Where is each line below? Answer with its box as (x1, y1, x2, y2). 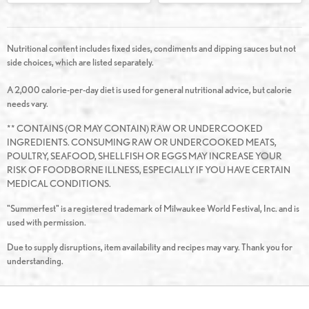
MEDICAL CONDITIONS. (7, 178, 111, 190)
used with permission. (7, 217, 86, 228)
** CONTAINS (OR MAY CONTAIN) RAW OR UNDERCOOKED (7, 123, 263, 134)
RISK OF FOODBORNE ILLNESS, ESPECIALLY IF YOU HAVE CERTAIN (7, 164, 290, 176)
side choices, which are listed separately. (7, 57, 154, 68)
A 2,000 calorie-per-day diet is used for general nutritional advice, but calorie (7, 84, 292, 96)
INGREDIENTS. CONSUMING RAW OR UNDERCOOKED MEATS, (7, 137, 277, 148)
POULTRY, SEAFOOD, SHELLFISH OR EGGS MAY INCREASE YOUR (7, 150, 282, 162)
